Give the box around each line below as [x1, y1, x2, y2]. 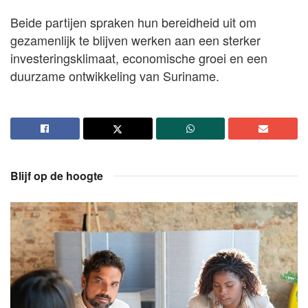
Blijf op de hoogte [10, 168, 103, 184]
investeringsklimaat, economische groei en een [10, 49, 267, 67]
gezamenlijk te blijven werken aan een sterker [10, 31, 261, 49]
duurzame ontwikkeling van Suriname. [10, 67, 219, 85]
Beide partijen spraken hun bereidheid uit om [10, 13, 256, 32]
